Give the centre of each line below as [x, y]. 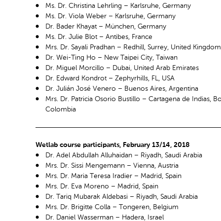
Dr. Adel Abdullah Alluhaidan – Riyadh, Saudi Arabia [124, 156]
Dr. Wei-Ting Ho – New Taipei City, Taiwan [111, 58]
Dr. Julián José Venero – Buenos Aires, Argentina [122, 89]
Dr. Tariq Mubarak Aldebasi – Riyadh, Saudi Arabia [122, 197]
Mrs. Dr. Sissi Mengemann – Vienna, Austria [112, 166]
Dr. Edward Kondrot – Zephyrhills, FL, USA [110, 79]
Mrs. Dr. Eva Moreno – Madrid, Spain [102, 187]
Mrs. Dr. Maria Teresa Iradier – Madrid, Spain [113, 176]
